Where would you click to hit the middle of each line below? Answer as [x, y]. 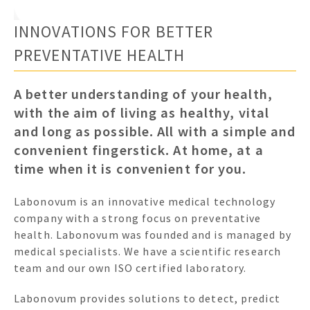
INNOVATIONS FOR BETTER [114, 31]
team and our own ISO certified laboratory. [130, 267]
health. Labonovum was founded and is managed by [153, 234]
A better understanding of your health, [143, 94]
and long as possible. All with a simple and [155, 132]
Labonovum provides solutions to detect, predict [147, 299]
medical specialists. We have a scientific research [148, 251]
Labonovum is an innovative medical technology [145, 201]
